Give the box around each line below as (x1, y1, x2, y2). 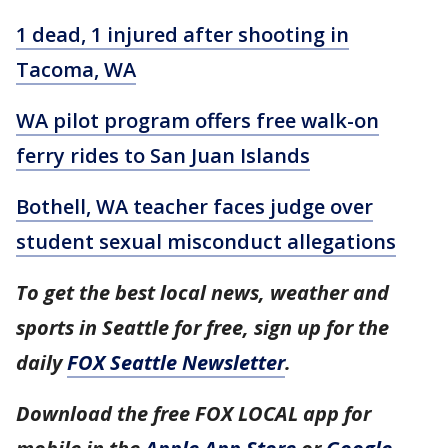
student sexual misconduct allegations (16, 227, 396, 255)
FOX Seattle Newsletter (67, 348, 285, 376)
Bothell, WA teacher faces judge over (16, 192, 373, 220)
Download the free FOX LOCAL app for (16, 399, 371, 427)
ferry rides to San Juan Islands (16, 141, 310, 169)
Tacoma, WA (16, 55, 136, 83)
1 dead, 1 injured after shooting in (16, 20, 349, 48)
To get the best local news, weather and (16, 278, 389, 306)
